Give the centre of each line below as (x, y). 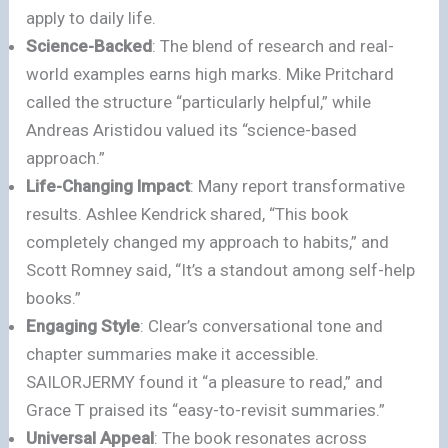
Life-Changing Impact (108, 186)
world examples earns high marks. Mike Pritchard (210, 74)
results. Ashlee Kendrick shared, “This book (187, 214)
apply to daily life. (91, 18)
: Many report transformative (298, 186)
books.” (54, 298)
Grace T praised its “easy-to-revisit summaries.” (206, 410)
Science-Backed (89, 46)
